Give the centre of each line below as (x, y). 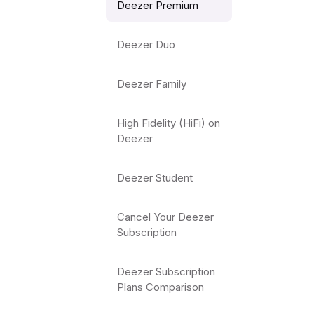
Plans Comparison (161, 287)
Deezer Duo (146, 45)
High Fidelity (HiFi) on (169, 123)
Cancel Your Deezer (166, 217)
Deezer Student (155, 178)
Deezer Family (152, 84)
